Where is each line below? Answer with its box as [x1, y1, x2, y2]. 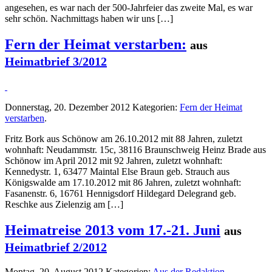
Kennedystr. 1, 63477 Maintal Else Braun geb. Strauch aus [5, 166, 229, 177]
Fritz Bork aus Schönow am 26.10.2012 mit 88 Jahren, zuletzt [5, 133, 242, 144]
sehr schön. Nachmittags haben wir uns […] [5, 13, 173, 24]
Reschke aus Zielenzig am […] [5, 199, 123, 209]
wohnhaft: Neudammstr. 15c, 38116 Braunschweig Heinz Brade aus [5, 144, 266, 155]
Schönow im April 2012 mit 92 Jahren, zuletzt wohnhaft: [5, 155, 222, 166]
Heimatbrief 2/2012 [5, 240, 107, 254]
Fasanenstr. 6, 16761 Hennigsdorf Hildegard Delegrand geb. [5, 188, 236, 199]
